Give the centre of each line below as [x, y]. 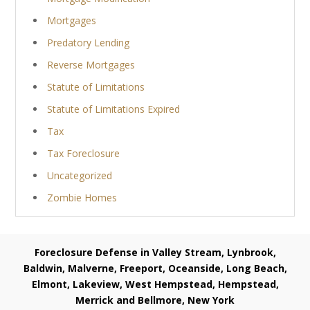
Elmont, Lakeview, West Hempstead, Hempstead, [155, 284]
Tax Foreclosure [84, 154]
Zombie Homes [82, 198]
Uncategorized [80, 176]
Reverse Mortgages [91, 65]
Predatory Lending [89, 43]
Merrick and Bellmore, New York [155, 300]
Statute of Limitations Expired [114, 109]
